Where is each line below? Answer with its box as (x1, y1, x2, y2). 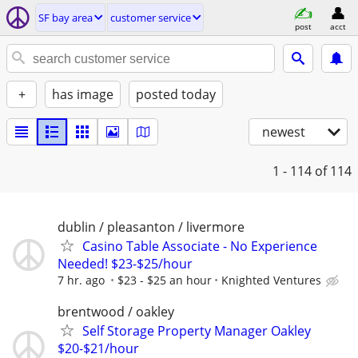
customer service (110, 10, 191, 25)
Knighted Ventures (221, 272, 321, 288)
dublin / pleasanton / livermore (58, 218, 245, 236)
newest (262, 123, 305, 141)
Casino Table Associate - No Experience (82, 237, 317, 255)
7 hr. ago (58, 272, 105, 288)
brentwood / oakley (58, 303, 174, 321)
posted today (136, 86, 216, 103)
